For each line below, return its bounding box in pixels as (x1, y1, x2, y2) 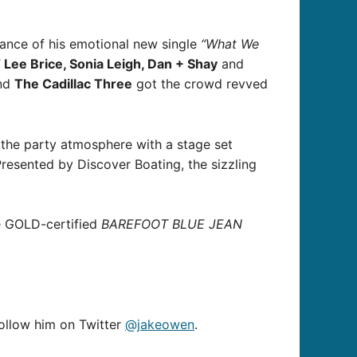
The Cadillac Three (14, 76, 132, 92)
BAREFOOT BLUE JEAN (101, 216, 242, 233)
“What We (201, 36, 259, 53)
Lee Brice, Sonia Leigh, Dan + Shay (4, 56, 218, 73)
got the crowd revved (132, 76, 268, 92)
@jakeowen (125, 316, 194, 333)
